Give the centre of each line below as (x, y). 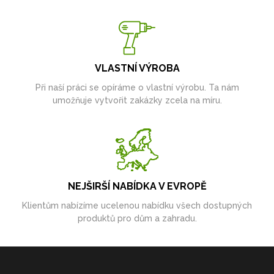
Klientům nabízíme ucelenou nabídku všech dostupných (137, 206)
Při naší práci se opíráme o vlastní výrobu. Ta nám (137, 88)
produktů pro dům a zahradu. (137, 219)
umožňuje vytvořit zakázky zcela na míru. (137, 101)
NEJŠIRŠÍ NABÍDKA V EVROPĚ (137, 187)
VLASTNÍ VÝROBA (137, 68)
